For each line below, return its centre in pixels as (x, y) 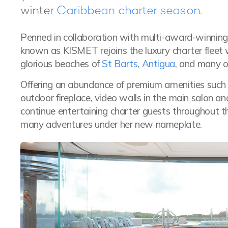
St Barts (120, 63)
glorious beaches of (61, 63)
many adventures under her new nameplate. (111, 124)
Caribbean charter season (128, 10)
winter (39, 10)
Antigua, (161, 63)
